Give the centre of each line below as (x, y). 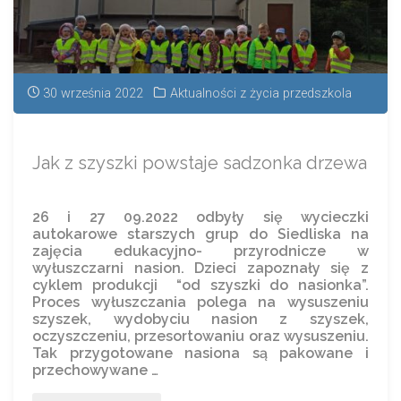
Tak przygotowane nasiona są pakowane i (200, 354)
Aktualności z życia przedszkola (260, 94)
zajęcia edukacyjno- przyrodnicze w (200, 252)
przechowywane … (96, 371)
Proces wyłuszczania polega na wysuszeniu (200, 303)
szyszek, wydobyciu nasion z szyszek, (200, 320)
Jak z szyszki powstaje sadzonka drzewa (200, 162)
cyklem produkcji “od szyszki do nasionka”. (200, 286)
